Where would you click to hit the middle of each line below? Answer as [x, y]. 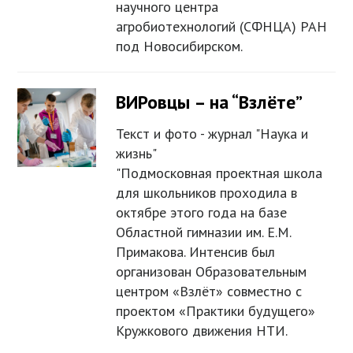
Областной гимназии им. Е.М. [204, 232]
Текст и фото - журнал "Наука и [212, 134]
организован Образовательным [212, 272]
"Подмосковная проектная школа [219, 173]
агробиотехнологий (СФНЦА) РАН [222, 27]
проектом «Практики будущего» [216, 311]
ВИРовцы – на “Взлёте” [210, 102]
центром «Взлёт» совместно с [209, 292]
